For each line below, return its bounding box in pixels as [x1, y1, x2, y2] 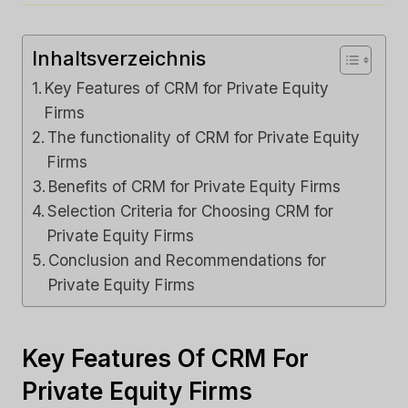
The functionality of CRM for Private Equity [47, 127, 361, 147]
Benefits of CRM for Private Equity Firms [48, 176, 342, 196]
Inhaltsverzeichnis [32, 46, 206, 70]
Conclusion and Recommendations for [48, 250, 327, 270]
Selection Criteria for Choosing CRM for [47, 200, 334, 220]
